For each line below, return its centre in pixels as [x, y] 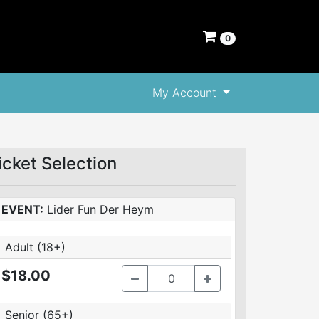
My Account [187, 93]
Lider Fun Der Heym [99, 209]
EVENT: [22, 209]
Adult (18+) [35, 247]
